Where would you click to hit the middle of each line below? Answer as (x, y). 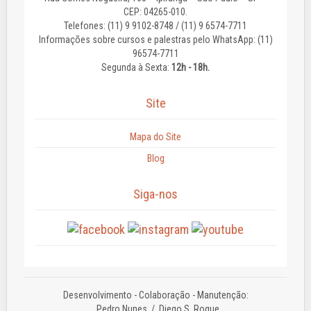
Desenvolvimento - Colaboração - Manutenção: (155, 295)
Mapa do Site (155, 137)
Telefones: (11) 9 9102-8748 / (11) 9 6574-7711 (155, 26)
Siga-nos (155, 194)
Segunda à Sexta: (136, 67)
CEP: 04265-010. (155, 12)
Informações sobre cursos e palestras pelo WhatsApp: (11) (155, 40)
